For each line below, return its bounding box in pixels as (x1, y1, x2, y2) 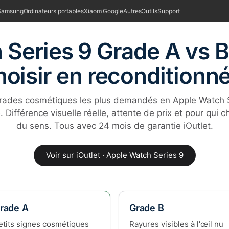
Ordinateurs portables (23, 7, 84, 15)
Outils (141, 7, 157, 15)
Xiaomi (83, 7, 103, 15)
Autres (123, 7, 142, 15)
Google (103, 7, 123, 15)
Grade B (129, 202, 164, 213)
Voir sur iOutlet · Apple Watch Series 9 (45, 150, 184, 160)
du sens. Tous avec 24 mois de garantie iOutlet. (16, 121, 213, 131)
